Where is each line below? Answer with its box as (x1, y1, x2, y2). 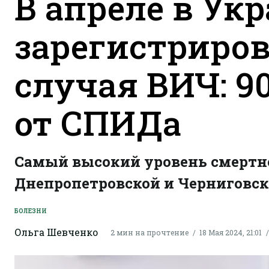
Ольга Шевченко (14, 226, 98, 238)
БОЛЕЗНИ (14, 207, 47, 215)
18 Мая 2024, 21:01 (199, 228, 262, 237)
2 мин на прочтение (110, 228, 189, 237)
